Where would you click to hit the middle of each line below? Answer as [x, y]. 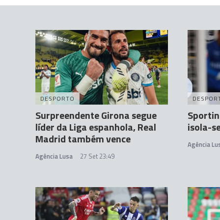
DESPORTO [57, 99]
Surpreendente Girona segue [96, 115]
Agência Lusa [54, 156]
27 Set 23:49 [97, 156]
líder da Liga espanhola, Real [96, 127]
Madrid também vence [83, 139]
